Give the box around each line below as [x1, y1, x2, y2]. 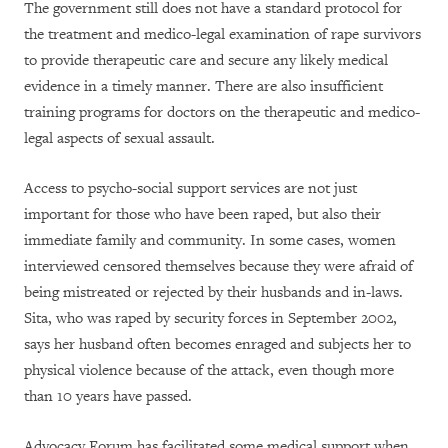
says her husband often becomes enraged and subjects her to [24, 335, 411, 355]
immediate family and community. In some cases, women [24, 231, 396, 251]
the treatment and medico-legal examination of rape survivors [24, 25, 421, 45]
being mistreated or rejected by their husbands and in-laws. [24, 283, 403, 303]
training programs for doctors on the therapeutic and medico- [24, 103, 420, 123]
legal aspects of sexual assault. [24, 129, 215, 149]
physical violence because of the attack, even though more [24, 361, 394, 381]
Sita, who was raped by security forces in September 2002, [24, 309, 397, 329]
